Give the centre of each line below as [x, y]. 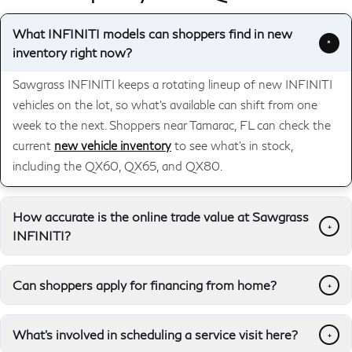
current [33, 145]
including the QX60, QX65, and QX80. [117, 165]
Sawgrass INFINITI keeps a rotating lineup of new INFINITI [172, 84]
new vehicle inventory [113, 145]
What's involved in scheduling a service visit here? [155, 334]
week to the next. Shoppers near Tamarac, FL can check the [172, 125]
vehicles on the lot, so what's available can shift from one [165, 104]
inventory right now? [72, 52]
